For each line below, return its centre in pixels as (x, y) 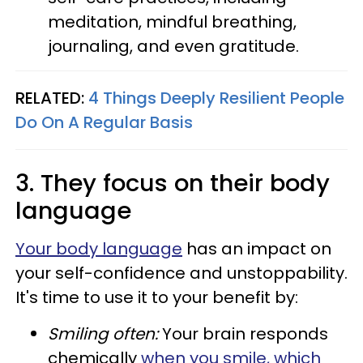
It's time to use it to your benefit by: (157, 297)
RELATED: (52, 98)
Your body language (99, 249)
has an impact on (257, 249)
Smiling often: (103, 334)
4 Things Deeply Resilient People (216, 98)
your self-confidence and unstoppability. (181, 273)
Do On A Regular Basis (104, 122)
